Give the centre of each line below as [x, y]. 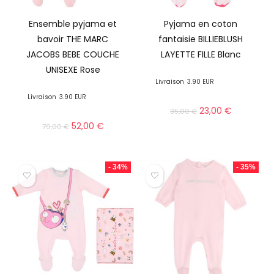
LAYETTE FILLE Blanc [201, 55]
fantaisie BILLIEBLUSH [201, 39]
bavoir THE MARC [73, 39]
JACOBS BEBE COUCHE [73, 55]
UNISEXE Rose [73, 70]
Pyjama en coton [201, 24]
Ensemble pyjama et [73, 24]
